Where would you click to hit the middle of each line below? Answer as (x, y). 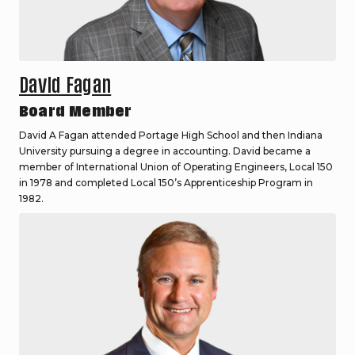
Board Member (76, 112)
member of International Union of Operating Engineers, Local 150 (176, 167)
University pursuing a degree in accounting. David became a (165, 151)
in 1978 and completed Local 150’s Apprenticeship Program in (166, 183)
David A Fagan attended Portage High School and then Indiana (171, 136)
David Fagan (65, 85)
